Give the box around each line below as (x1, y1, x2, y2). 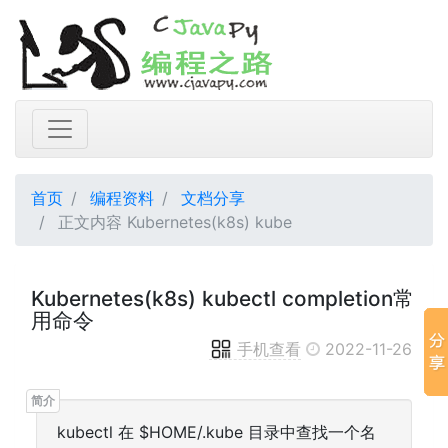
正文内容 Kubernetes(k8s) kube (53, 212, 292, 232)
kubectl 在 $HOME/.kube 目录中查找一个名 (57, 422, 376, 442)
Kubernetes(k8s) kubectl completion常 (31, 286, 414, 311)
